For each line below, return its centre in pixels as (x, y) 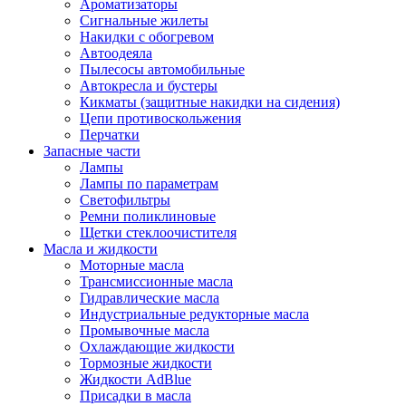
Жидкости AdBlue (135, 380)
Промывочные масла (145, 331)
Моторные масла (132, 266)
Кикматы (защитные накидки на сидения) (210, 102)
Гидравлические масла (150, 298)
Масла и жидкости (101, 249)
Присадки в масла (135, 396)
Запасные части (92, 151)
